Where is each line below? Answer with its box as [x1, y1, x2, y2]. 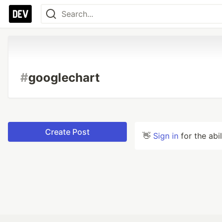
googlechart [28, 70, 100, 85]
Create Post [45, 127, 90, 137]
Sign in [153, 131, 178, 141]
